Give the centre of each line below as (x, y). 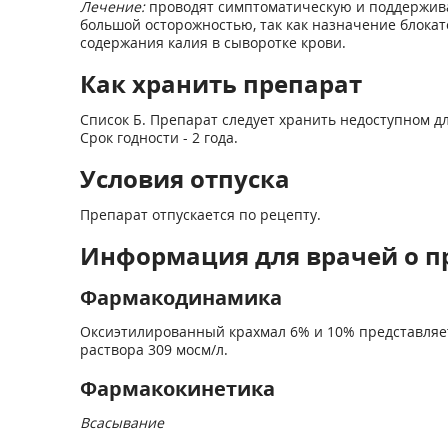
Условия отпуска (184, 178)
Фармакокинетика (177, 388)
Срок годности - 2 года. (158, 137)
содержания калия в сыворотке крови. (212, 42)
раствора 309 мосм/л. (153, 349)
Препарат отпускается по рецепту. (200, 214)
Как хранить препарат (220, 83)
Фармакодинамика (180, 297)
